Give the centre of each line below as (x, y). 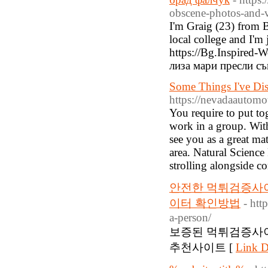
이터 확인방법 (205, 203)
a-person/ (190, 217)
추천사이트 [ (202, 247)
